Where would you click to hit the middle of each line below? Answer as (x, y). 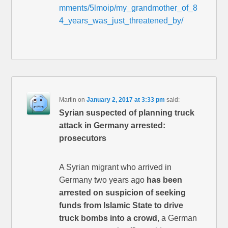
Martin (68, 100)
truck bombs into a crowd (108, 218)
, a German (177, 218)
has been (165, 180)
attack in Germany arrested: (112, 126)
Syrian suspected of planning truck (127, 113)
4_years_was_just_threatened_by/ (121, 21)
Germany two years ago (103, 180)
